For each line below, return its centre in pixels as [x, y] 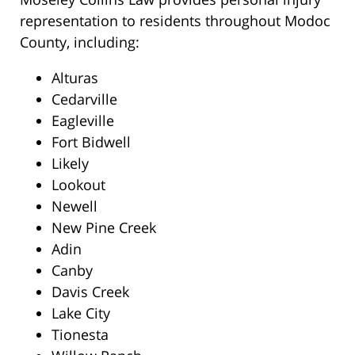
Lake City [81, 313]
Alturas [75, 78]
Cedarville [84, 99]
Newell [74, 206]
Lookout [78, 185]
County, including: [80, 42]
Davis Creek [90, 292]
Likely [70, 164]
